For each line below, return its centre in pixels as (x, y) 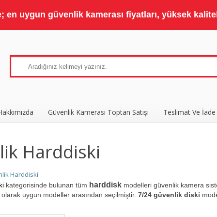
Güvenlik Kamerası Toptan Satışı (99, 112)
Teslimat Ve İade (190, 112)
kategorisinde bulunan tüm (47, 185)
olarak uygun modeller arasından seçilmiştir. (70, 195)
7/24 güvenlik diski (169, 195)
